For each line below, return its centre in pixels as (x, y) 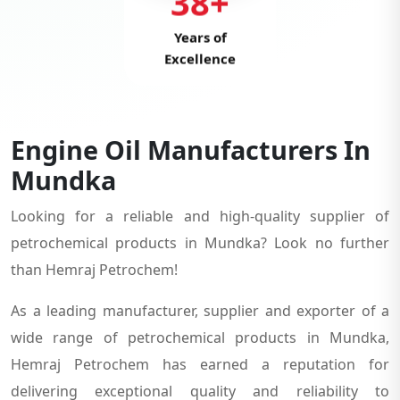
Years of (200, 37)
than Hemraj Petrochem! (94, 269)
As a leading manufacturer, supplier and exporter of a (200, 310)
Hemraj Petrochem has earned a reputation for (200, 364)
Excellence (200, 58)
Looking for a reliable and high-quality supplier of (200, 216)
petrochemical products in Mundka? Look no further (200, 242)
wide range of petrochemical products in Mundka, (200, 337)
